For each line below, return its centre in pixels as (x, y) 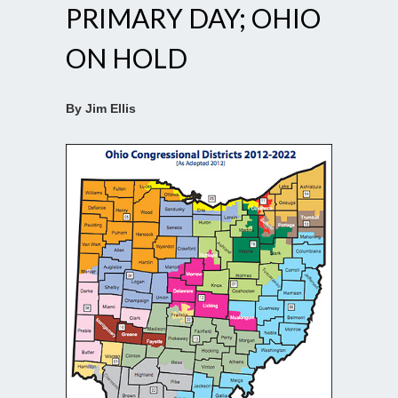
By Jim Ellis (101, 109)
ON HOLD (127, 58)
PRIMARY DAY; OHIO (193, 18)
